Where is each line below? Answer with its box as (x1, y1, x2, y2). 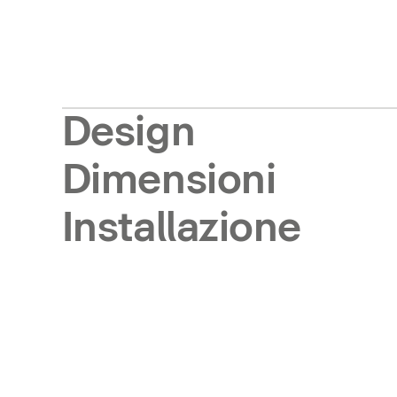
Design (61, 112, 196, 153)
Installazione (61, 207, 301, 249)
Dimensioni (61, 160, 276, 201)
